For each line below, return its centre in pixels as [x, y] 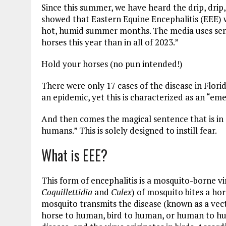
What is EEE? [74, 155]
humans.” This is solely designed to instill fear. [129, 130]
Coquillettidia [68, 192]
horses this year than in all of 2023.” [110, 42]
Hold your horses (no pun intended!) [112, 64]
